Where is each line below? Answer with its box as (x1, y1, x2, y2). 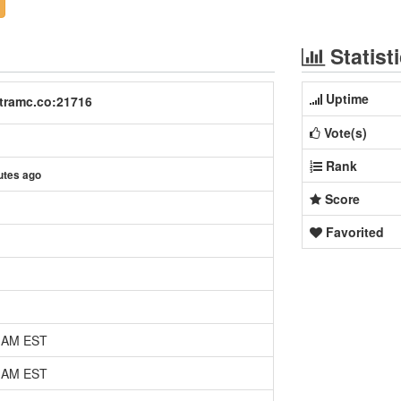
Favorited (325, 223, 384, 242)
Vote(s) (323, 124, 367, 142)
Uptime (325, 90, 369, 108)
